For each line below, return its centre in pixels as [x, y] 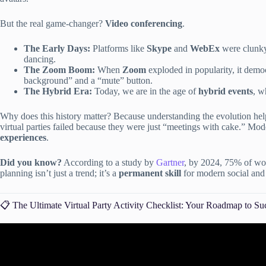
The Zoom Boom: [59, 69]
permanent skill [150, 173]
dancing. [40, 59]
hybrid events [226, 91]
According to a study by [109, 162]
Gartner [170, 162]
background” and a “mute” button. [88, 80]
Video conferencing [144, 23]
